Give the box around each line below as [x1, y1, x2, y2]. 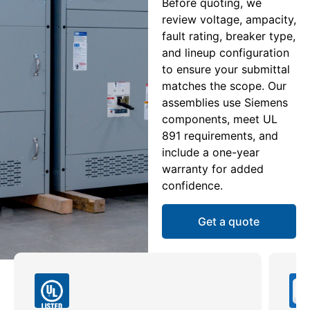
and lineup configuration [161, 46, 289, 60]
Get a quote [198, 214, 260, 228]
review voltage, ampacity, [161, 12, 296, 27]
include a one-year [161, 145, 259, 160]
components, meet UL [161, 112, 277, 127]
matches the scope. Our [161, 79, 286, 93]
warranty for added [161, 162, 264, 176]
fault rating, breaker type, [161, 29, 295, 44]
